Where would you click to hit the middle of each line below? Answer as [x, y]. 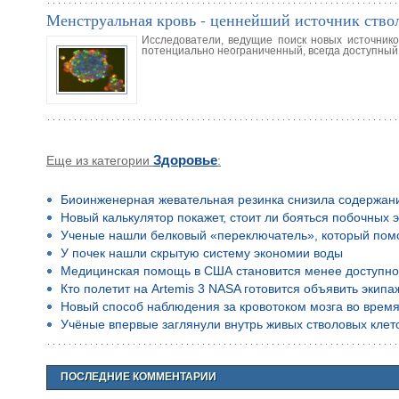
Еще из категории [98, 160]
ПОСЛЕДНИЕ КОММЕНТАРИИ [138, 376]
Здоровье [185, 160]
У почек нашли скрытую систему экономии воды [202, 252]
